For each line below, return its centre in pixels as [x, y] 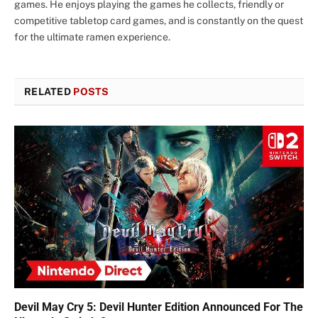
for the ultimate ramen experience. [92, 37]
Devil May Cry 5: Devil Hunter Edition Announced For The [159, 307]
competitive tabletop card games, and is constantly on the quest [159, 20]
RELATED [49, 91]
